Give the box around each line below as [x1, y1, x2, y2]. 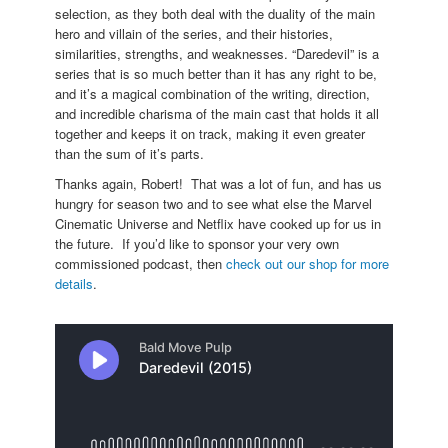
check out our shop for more [226, 253, 389, 273]
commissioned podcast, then [55, 253, 226, 273]
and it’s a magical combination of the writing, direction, [55, 83, 370, 103]
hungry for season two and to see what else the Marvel [55, 193, 372, 213]
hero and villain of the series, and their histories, [55, 23, 333, 43]
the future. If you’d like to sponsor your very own [55, 233, 339, 253]
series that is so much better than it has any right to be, [55, 63, 377, 83]
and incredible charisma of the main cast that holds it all [55, 103, 379, 123]
